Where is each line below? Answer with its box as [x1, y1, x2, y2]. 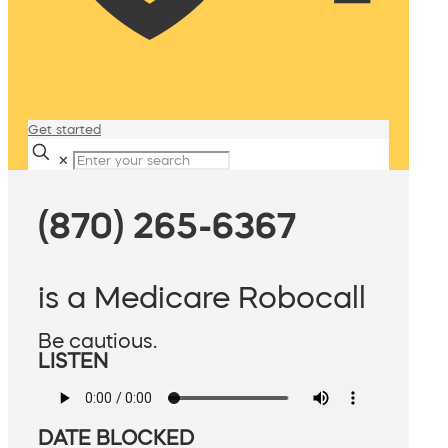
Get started [28, 123, 101, 136]
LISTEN [38, 351, 108, 372]
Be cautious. [38, 331, 157, 352]
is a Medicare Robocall [38, 282, 366, 313]
